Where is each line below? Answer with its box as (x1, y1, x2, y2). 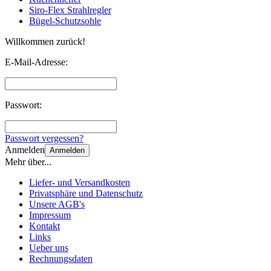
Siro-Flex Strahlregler (29, 5, 111, 16)
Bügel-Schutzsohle (29, 16, 101, 27)
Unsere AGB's (29, 199, 85, 210)
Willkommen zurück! (5, 36, 85, 47)
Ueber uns (29, 243, 68, 253)
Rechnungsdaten (29, 253, 93, 264)
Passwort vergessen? (5, 133, 83, 144)
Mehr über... (5, 157, 51, 168)
